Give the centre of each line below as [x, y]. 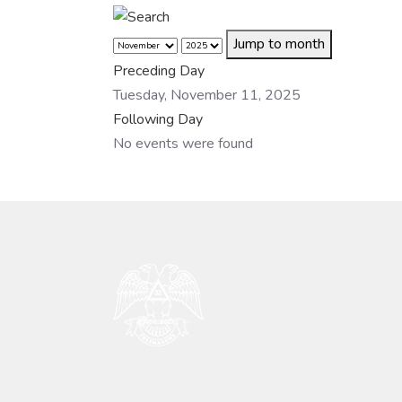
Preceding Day [159, 70]
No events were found [183, 143]
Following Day [158, 119]
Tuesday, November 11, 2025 [207, 95]
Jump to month [279, 44]
